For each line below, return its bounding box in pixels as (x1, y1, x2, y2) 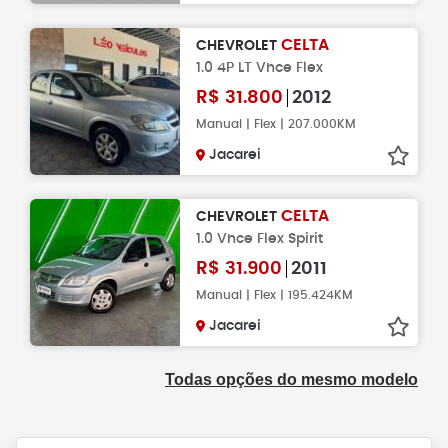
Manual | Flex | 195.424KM (196, 289, 353, 301)
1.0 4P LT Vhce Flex (196, 60, 323, 75)
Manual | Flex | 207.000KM (196, 118, 356, 130)
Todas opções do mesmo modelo (165, 371, 418, 388)
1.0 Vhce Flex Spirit (196, 231, 323, 246)
